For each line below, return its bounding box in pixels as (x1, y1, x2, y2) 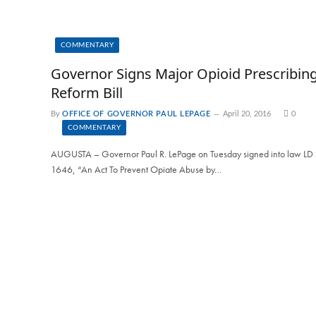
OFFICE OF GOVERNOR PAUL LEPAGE (62, 110, 211, 119)
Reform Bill (51, 83, 123, 103)
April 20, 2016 (222, 110, 271, 119)
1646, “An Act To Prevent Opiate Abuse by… (51, 163, 221, 176)
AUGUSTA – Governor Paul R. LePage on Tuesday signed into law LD (51, 147, 313, 161)
